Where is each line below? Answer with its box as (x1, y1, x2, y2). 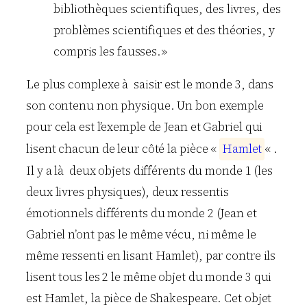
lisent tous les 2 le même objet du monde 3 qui (26, 268, 272, 285)
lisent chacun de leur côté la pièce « (26, 140, 220, 157)
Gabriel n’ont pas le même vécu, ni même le (26, 225, 256, 243)
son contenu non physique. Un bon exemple (26, 97, 264, 114)
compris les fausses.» (53, 42, 167, 60)
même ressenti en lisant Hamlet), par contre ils (26, 247, 276, 264)
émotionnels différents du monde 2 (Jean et (26, 204, 257, 221)
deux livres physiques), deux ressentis (26, 183, 230, 200)
